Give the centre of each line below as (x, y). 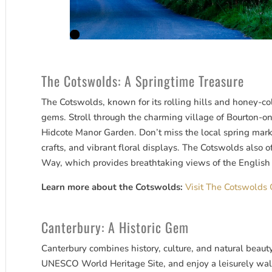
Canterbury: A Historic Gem (115, 227)
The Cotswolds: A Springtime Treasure (143, 81)
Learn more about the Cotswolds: (112, 187)
